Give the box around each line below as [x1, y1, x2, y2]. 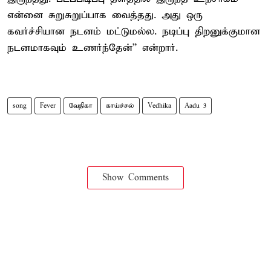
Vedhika [148, 101, 171, 110]
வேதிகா [69, 101, 93, 110]
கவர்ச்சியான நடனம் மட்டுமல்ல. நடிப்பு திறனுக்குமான [7, 25, 260, 38]
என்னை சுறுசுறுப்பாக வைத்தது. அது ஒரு [7, 8, 203, 22]
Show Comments [102, 172, 169, 183]
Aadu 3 [184, 101, 206, 110]
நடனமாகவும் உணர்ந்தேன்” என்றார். [7, 41, 178, 54]
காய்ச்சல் [106, 101, 134, 110]
